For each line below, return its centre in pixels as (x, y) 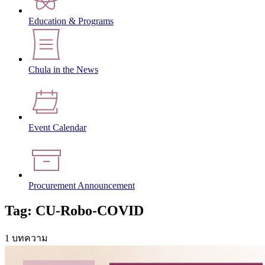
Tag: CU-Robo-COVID (74, 210)
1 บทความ (26, 238)
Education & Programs (71, 21)
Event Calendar (57, 128)
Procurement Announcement (82, 186)
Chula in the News (63, 70)
